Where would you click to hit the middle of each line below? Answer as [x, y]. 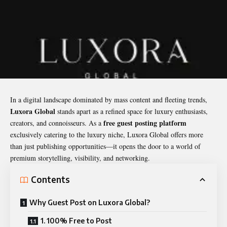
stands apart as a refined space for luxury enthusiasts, [131, 111]
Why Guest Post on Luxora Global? [90, 202]
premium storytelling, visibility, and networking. [80, 158]
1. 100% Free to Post [76, 220]
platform [172, 123]
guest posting [137, 123]
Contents [50, 180]
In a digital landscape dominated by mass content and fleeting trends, [109, 99]
